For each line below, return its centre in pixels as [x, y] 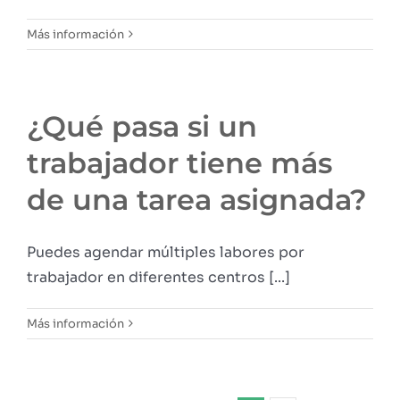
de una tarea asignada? [197, 199]
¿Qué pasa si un [142, 126]
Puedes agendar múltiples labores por [166, 252]
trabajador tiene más [179, 162]
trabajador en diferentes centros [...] [158, 277]
